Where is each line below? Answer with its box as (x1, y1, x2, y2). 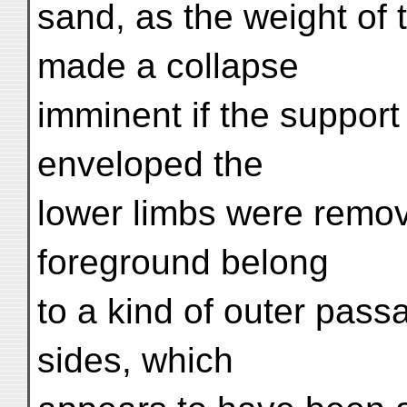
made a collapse (37, 46, 299, 85)
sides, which (37, 341, 233, 380)
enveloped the (37, 144, 263, 184)
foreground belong (37, 243, 329, 282)
